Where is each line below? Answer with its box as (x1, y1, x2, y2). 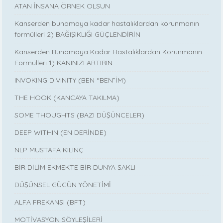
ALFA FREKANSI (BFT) (14, 197, 86, 207)
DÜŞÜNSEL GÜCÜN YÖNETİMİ (14, 180, 111, 189)
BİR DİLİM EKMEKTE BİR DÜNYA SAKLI (14, 162, 136, 172)
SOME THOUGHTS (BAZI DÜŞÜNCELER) (14, 110, 145, 119)
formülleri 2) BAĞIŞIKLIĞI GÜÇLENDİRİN (14, 29, 141, 39)
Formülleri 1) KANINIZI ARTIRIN (14, 58, 113, 67)
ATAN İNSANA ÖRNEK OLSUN (14, 1, 111, 10)
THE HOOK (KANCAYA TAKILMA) (14, 93, 120, 102)
